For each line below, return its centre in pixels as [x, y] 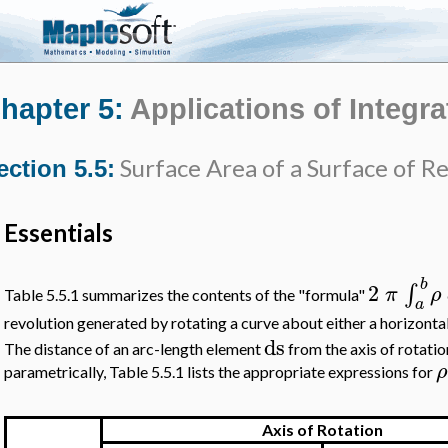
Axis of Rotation [323, 430]
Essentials [59, 232]
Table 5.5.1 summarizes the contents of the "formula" [186, 295]
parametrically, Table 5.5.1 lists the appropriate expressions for [220, 372]
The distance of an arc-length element [134, 349]
